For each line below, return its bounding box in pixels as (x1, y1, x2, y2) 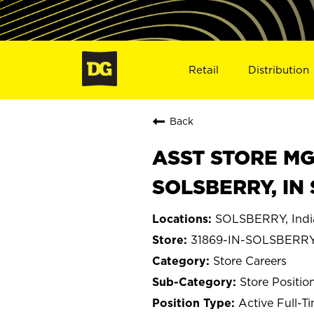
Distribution (248, 63, 310, 76)
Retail (188, 63, 219, 76)
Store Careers (213, 254, 287, 267)
